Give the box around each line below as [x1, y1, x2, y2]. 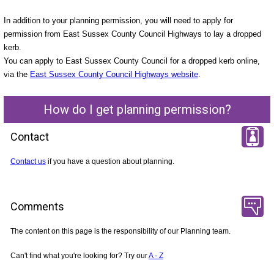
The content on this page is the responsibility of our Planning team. [10, 227, 231, 236]
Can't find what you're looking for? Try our [10, 251, 149, 260]
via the [3, 70, 30, 80]
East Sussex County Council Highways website [29, 70, 198, 80]
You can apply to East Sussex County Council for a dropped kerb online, [3, 56, 260, 66]
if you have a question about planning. [45, 157, 174, 166]
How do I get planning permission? [43, 102, 231, 117]
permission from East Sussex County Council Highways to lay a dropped [3, 29, 261, 39]
